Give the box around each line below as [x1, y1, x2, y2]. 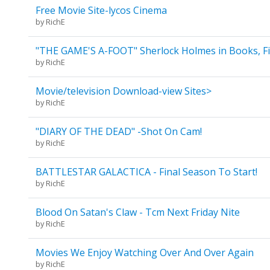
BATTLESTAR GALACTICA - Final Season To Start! [35, 165, 257, 179]
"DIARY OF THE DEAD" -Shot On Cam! [35, 125, 202, 139]
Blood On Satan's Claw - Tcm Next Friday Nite [35, 206, 240, 219]
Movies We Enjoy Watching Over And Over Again [35, 246, 254, 260]
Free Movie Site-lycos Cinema [35, 4, 167, 17]
